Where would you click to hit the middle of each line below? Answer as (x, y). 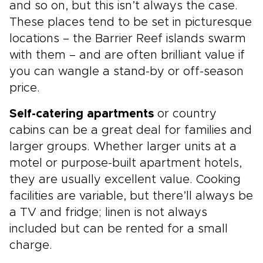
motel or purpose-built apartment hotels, (126, 163)
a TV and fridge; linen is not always (108, 213)
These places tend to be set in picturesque (131, 22)
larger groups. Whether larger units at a (123, 147)
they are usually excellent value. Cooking (125, 180)
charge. (31, 245)
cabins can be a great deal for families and (131, 130)
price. (25, 88)
